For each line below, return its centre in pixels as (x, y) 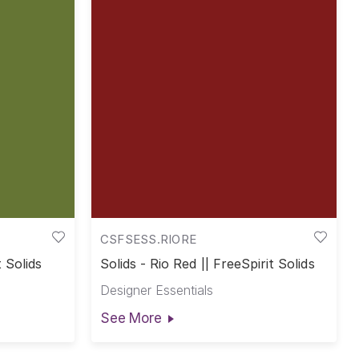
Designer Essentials (156, 290)
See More (131, 318)
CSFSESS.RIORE (148, 239)
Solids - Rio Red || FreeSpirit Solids (207, 264)
